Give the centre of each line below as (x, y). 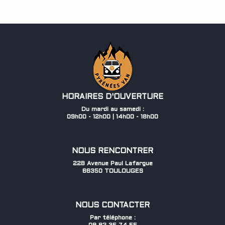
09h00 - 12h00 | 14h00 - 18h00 (113, 117)
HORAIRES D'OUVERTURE (113, 97)
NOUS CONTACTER (113, 205)
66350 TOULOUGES (113, 171)
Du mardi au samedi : (113, 109)
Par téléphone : (113, 218)
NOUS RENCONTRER (113, 151)
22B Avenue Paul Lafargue (113, 164)
